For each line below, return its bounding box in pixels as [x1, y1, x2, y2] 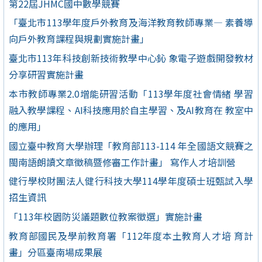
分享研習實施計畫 [9, 67, 84, 82]
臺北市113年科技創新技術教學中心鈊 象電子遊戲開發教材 [9, 51, 253, 65]
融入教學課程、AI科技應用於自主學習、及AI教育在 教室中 [9, 102, 253, 117]
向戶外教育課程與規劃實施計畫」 [9, 32, 149, 46]
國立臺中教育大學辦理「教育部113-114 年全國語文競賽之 [9, 138, 253, 153]
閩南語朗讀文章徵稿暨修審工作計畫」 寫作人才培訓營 [9, 154, 236, 169]
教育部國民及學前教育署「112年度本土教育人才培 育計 [9, 229, 253, 243]
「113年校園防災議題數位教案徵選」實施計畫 [9, 209, 202, 224]
